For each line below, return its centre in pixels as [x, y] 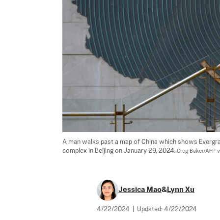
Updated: [151, 209]
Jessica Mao [140, 190]
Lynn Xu [181, 190]
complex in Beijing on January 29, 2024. [120, 151]
